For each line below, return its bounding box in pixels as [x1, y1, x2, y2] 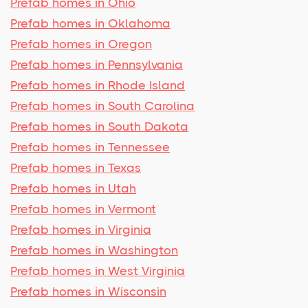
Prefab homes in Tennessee [10, 140, 170, 154]
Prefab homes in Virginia [10, 222, 151, 236]
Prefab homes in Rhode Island [10, 78, 185, 92]
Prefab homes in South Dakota [10, 119, 188, 133]
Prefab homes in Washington [10, 243, 178, 257]
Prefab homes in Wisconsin [10, 284, 166, 298]
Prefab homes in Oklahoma [10, 16, 170, 30]
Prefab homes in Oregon [10, 36, 152, 51]
